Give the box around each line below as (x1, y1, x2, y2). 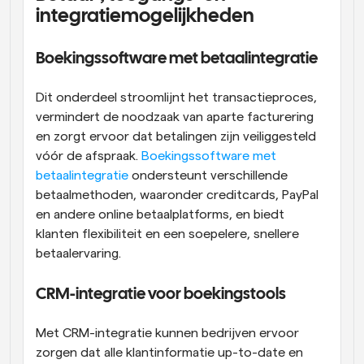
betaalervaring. (36, 246, 121, 260)
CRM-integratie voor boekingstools (36, 286, 286, 302)
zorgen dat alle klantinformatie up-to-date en (36, 345, 303, 359)
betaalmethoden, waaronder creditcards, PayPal (36, 188, 318, 201)
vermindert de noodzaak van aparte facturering (36, 110, 314, 123)
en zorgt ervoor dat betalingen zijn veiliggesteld (36, 129, 316, 143)
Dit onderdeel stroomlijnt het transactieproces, (36, 90, 317, 104)
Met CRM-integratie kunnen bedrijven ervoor (36, 326, 299, 340)
